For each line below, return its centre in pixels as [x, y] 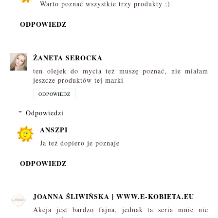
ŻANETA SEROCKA [68, 57]
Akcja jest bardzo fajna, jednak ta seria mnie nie [121, 210]
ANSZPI [54, 129]
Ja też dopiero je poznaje [80, 143]
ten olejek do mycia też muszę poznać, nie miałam [121, 71]
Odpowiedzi [45, 112]
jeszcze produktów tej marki [78, 80]
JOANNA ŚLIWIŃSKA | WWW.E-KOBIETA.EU [114, 197]
